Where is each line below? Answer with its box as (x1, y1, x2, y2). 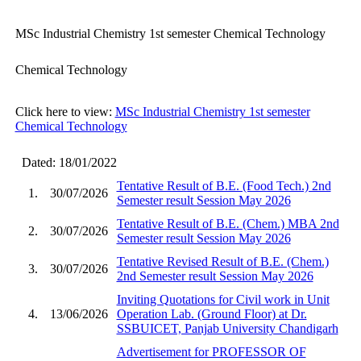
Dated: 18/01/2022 (15, 155, 117, 169)
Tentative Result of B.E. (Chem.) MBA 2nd (116, 216, 339, 230)
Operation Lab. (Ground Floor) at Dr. (116, 306, 307, 321)
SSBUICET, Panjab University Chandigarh (116, 321, 338, 335)
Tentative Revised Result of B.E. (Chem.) (116, 254, 329, 268)
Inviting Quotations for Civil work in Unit (116, 292, 330, 306)
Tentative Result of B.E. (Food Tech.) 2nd (116, 178, 331, 193)
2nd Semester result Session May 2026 (116, 268, 313, 283)
